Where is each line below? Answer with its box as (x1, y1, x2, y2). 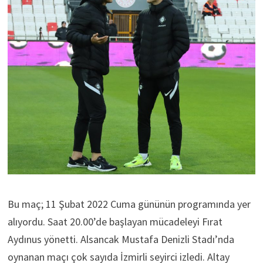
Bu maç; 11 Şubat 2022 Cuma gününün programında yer (7, 197, 251, 211)
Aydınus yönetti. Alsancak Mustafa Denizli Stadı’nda (7, 232, 234, 246)
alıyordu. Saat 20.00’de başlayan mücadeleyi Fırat (7, 214, 222, 228)
